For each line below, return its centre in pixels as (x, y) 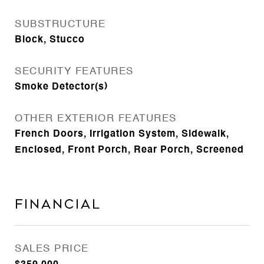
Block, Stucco (50, 40)
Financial (58, 204)
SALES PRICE (52, 249)
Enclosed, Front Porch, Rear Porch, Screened (129, 150)
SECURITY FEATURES (74, 72)
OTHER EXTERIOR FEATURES (96, 119)
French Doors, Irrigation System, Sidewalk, (122, 134)
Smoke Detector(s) (61, 87)
